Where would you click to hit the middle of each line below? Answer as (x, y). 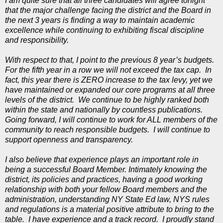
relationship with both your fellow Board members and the (106, 189)
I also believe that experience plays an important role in (102, 159)
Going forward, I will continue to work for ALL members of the (111, 119)
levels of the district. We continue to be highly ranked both (107, 100)
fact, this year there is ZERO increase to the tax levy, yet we (109, 80)
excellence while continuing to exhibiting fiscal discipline (105, 30)
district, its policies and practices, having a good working (104, 179)
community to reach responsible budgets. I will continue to (108, 129)
